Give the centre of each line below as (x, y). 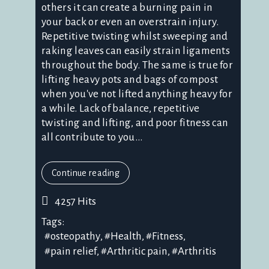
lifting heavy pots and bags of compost (130, 80)
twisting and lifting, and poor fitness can (135, 123)
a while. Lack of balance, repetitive (121, 109)
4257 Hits (74, 201)
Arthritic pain (137, 252)
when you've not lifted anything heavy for (137, 94)
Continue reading (86, 173)
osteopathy (75, 237)
